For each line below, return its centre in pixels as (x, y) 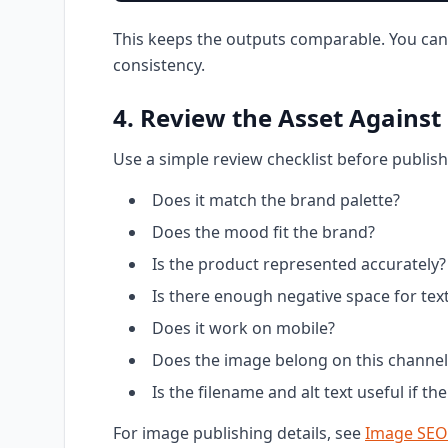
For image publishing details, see (239, 433)
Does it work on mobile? (243, 328)
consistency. (159, 65)
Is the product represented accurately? (299, 264)
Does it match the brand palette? (276, 200)
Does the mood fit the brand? (263, 232)
